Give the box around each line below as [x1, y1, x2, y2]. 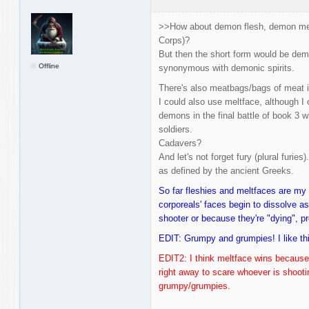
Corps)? [158, 34, 190, 46]
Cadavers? [158, 137, 201, 148]
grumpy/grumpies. [158, 280, 230, 291]
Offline [39, 61, 60, 70]
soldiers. [158, 123, 192, 134]
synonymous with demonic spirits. [158, 62, 295, 73]
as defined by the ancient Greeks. [158, 165, 294, 176]
